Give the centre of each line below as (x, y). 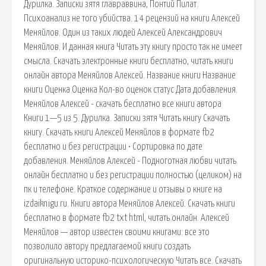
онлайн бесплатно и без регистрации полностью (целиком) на (133, 175)
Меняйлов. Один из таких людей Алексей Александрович (123, 32)
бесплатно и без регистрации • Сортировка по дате (113, 146)
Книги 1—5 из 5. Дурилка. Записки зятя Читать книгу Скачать (127, 118)
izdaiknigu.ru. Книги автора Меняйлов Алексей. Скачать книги (129, 203)
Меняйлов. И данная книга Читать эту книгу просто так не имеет (133, 47)
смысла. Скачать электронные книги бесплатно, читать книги (129, 61)
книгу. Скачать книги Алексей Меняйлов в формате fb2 (119, 132)
